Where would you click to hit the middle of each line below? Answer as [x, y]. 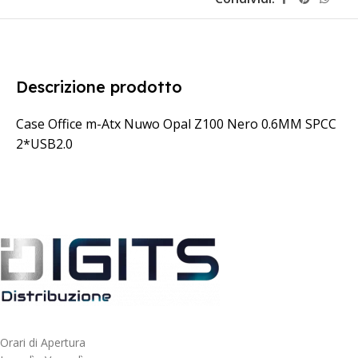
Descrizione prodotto [99, 86]
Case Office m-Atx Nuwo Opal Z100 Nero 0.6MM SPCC [176, 123]
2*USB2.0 [44, 143]
